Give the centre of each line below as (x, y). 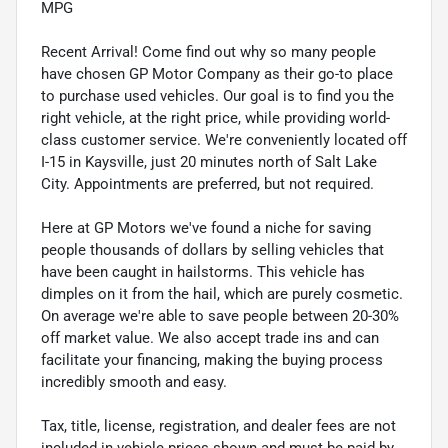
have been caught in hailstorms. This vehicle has (203, 272)
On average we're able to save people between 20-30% (220, 316)
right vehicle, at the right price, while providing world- (215, 118)
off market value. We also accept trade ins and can (210, 338)
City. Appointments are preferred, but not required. (207, 184)
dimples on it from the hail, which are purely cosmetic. (222, 294)
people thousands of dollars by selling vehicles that (212, 250)
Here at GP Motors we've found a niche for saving (206, 228)
